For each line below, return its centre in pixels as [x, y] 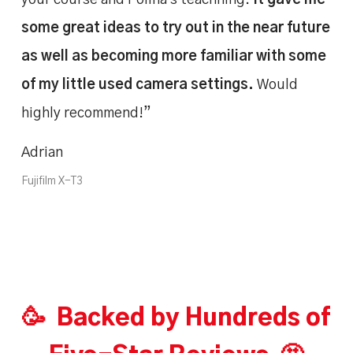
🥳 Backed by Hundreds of [176, 318]
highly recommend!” [86, 113]
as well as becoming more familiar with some [173, 56]
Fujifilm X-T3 [52, 181]
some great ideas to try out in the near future [175, 28]
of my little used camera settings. [137, 85]
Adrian [42, 152]
